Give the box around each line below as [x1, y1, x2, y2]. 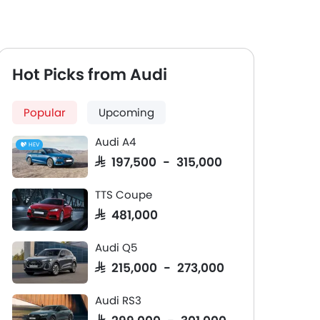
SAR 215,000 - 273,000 [95, 261, 224, 273]
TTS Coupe [95, 187, 152, 202]
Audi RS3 [95, 293, 141, 308]
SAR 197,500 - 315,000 [95, 155, 222, 167]
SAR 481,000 [95, 208, 158, 220]
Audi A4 [95, 134, 136, 149]
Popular [24, 105, 66, 120]
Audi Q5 [95, 240, 137, 255]
